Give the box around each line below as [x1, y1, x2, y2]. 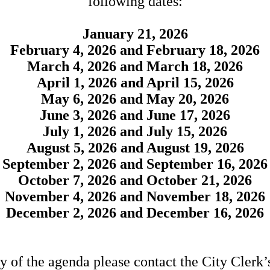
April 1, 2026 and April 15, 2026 [36, 75, 234, 90]
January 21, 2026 [82, 26, 188, 42]
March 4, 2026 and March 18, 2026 [27, 58, 243, 74]
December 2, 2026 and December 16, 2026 [6, 205, 264, 221]
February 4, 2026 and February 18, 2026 [10, 42, 260, 58]
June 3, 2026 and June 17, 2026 [40, 107, 230, 123]
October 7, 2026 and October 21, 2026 [18, 172, 252, 188]
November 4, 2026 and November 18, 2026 [5, 189, 265, 204]
